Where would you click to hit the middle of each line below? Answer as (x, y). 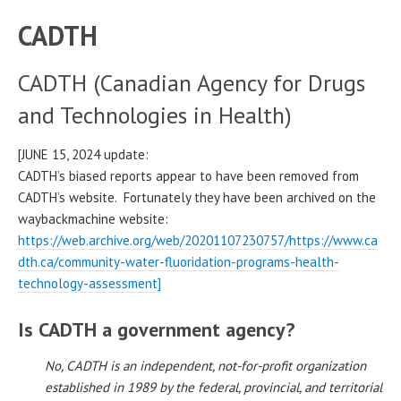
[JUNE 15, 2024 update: (83, 155)
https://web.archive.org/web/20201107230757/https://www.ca (198, 241)
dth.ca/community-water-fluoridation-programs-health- (179, 262)
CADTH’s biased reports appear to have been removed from (188, 176)
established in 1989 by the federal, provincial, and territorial (213, 388)
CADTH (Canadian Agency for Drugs (192, 83)
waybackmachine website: (93, 219)
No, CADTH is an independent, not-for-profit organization (205, 366)
